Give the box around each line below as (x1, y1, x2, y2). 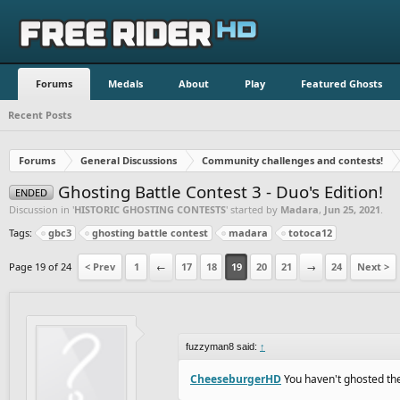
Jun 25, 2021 (324, 202, 380, 216)
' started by (226, 202, 280, 216)
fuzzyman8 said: (186, 340, 260, 352)
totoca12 (288, 225, 332, 239)
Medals (108, 77, 144, 90)
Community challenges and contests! (202, 153, 383, 167)
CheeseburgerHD (190, 371, 281, 387)
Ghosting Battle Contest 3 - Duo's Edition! (54, 179, 383, 203)
